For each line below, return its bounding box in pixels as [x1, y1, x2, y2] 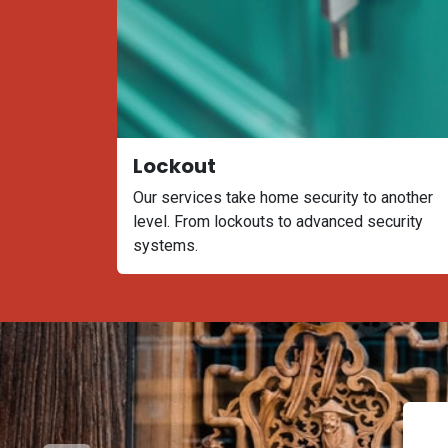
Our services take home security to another [133, 188, 433, 207]
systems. [133, 236, 198, 255]
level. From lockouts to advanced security [133, 212, 423, 231]
